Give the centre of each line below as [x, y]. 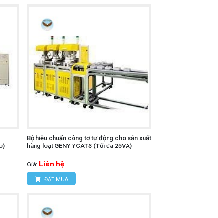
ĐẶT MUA [55, 179]
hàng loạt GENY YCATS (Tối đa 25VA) [79, 145]
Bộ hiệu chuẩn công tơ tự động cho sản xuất [89, 138]
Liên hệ [51, 164]
